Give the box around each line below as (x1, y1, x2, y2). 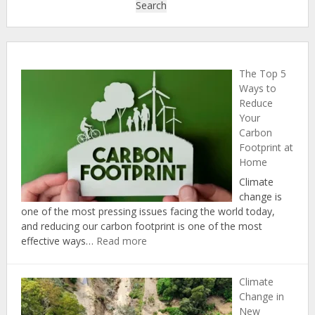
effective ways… (20, 234, 96, 248)
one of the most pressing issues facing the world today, (20, 205, 275, 219)
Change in (238, 290, 284, 304)
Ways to (238, 82, 276, 96)
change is (238, 190, 282, 204)
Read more (96, 234, 147, 248)
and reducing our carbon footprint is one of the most (20, 219, 262, 233)
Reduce (238, 96, 273, 110)
